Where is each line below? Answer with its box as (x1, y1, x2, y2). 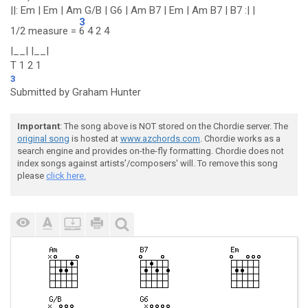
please (17, 170, 46, 181)
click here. (46, 170, 86, 181)
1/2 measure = (10, 25, 79, 37)
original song (17, 133, 69, 144)
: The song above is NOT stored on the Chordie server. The (60, 121, 288, 131)
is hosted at (69, 133, 120, 144)
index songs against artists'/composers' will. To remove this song (17, 158, 278, 168)
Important (17, 121, 60, 131)
